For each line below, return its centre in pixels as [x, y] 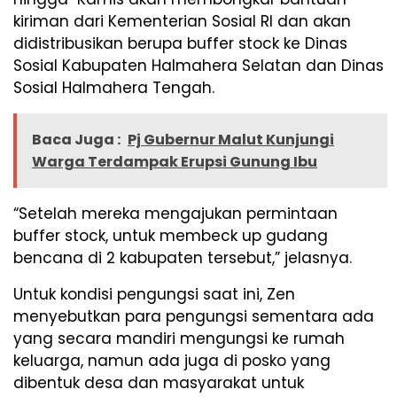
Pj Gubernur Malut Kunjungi [231, 140]
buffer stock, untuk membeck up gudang [171, 236]
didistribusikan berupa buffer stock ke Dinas [180, 44]
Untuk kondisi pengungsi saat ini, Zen [154, 295]
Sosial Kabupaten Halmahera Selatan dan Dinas [198, 66]
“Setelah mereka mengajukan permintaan [175, 214]
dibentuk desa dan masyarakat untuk [159, 383]
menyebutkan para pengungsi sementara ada [194, 317]
